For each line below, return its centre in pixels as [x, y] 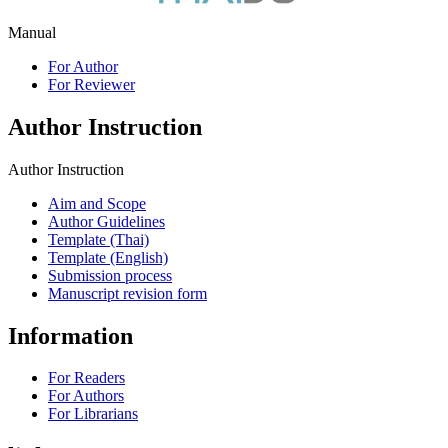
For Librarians [93, 414]
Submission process [110, 275]
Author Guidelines [106, 221]
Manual [32, 32]
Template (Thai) [98, 239]
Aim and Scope [97, 203]
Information [70, 335]
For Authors [86, 396]
